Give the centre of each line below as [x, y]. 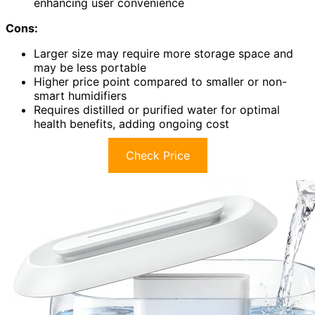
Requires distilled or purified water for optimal [157, 110]
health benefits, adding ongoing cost [131, 124]
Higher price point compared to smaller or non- [160, 82]
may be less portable [90, 68]
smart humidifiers [80, 96]
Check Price [157, 156]
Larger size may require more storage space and [163, 54]
